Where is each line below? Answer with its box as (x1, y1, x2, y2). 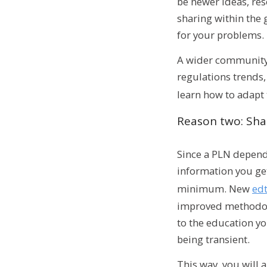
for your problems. (177, 28, 264, 42)
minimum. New (177, 182, 252, 196)
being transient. (177, 232, 250, 247)
